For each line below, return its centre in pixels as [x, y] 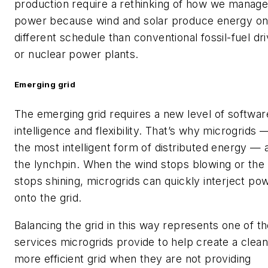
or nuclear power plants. [77, 54]
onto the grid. [48, 198]
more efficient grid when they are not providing [133, 258]
